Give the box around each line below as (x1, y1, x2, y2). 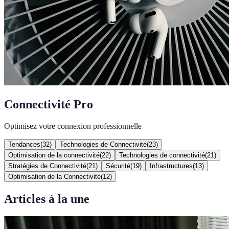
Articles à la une (4, 192, 89, 205)
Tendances (8, 140, 40, 148)
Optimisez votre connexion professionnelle (4, 121, 142, 130)
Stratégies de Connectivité (8, 162, 86, 170)
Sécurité (106, 162, 130, 170)
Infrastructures (150, 162, 193, 170)
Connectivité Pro (4, 97, 93, 111)
